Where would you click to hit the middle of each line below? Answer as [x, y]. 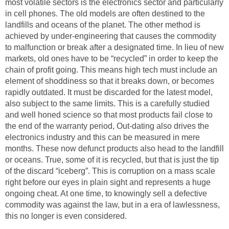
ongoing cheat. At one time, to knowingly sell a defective [106, 194]
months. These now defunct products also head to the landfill [114, 149]
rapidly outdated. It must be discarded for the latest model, [109, 93]
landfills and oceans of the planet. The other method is [103, 25]
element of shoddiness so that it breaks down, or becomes [110, 81]
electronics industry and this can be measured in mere [102, 138]
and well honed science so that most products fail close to [109, 115]
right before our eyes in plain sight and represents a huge [108, 182]
